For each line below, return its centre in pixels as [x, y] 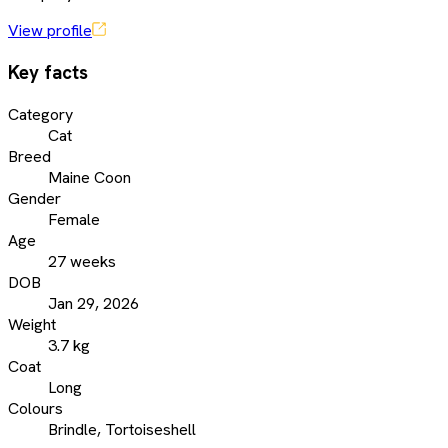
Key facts [48, 72]
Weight [32, 324]
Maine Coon [89, 177]
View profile [50, 31]
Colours [35, 408]
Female [74, 219]
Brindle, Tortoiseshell [122, 429]
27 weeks [82, 261]
